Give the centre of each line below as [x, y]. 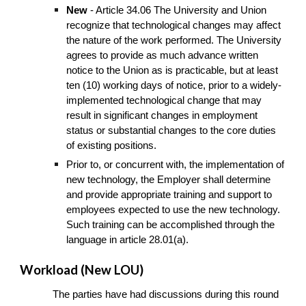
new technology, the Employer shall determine [169, 179]
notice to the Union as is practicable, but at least [172, 70]
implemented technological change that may [164, 100]
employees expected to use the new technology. [175, 209]
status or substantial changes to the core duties [171, 130]
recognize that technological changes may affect [174, 25]
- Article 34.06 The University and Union [179, 10]
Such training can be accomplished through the [171, 224]
